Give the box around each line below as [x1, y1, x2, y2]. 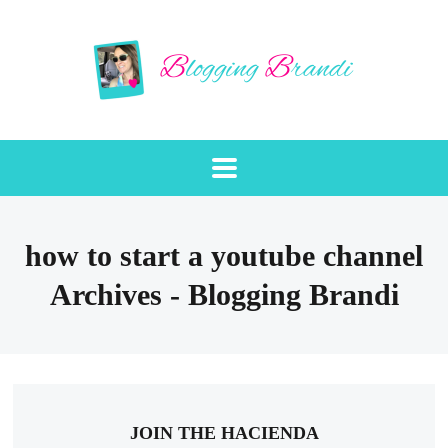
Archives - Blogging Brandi [49, 278, 399, 312]
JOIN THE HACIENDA [129, 422, 319, 443]
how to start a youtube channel [25, 239, 423, 273]
